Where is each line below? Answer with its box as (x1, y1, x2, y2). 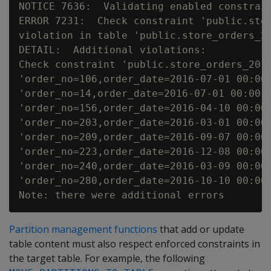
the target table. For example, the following (9, 252, 205, 265)
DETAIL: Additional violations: (19, 44, 206, 56)
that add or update (157, 223, 244, 236)
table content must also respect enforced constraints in (9, 237, 260, 250)
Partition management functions (9, 223, 157, 236)
